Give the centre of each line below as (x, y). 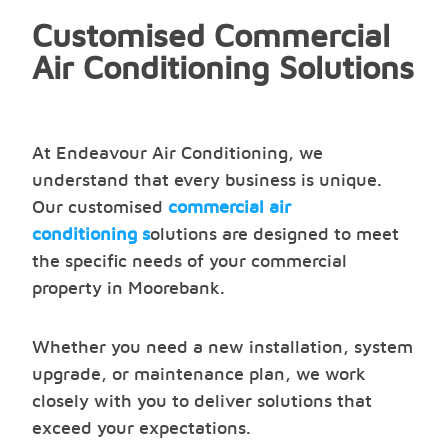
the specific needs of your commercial (189, 261)
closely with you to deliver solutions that (202, 401)
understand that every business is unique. (207, 180)
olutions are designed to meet (274, 234)
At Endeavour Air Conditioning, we (177, 153)
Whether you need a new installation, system (222, 347)
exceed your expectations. (141, 428)
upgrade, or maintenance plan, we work (199, 374)
